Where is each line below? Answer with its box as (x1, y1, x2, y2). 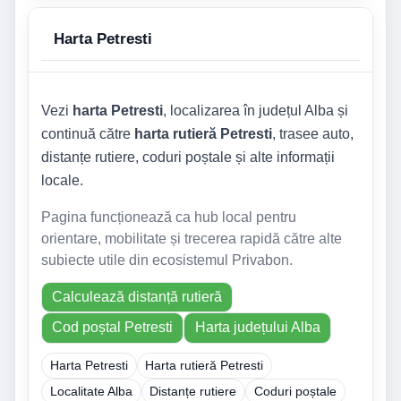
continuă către (41, 125, 134, 141)
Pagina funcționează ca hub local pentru (41, 209, 296, 225)
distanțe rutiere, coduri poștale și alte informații (41, 149, 335, 165)
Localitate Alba (49, 384, 132, 399)
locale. (41, 172, 83, 188)
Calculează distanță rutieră (52, 289, 223, 305)
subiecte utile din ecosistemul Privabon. (41, 252, 293, 268)
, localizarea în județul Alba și (163, 102, 348, 118)
